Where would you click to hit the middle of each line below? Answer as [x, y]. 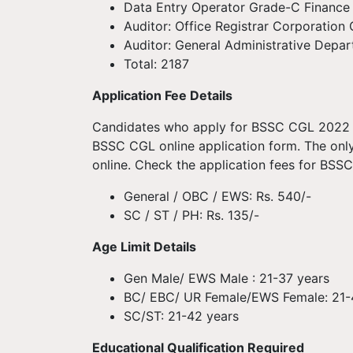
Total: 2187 [156, 64]
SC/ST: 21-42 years [181, 316]
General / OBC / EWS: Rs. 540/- [217, 196]
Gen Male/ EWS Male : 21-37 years [227, 278]
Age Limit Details [144, 247]
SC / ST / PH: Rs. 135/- [191, 215]
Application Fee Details [162, 95]
